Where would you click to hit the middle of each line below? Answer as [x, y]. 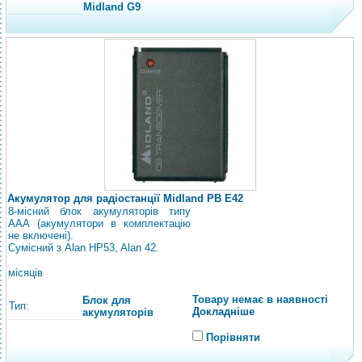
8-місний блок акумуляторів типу [99, 211]
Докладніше [223, 311]
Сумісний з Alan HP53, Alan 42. [84, 248]
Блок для [107, 300]
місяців [25, 273]
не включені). [41, 236]
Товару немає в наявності [260, 299]
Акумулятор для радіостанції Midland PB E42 [125, 198]
